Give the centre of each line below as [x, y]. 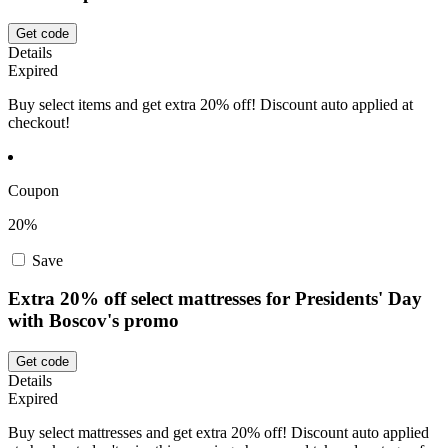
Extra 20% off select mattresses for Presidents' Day [215, 299]
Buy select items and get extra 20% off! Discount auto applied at [210, 104]
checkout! [39, 122]
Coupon [33, 190]
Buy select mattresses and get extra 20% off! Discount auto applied [218, 433]
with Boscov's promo [93, 321]
